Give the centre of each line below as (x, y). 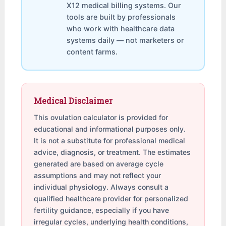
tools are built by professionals (121, 17)
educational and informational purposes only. (110, 129)
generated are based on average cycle (99, 164)
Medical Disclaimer (73, 101)
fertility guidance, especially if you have (102, 210)
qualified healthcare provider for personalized (111, 199)
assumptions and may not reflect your (98, 176)
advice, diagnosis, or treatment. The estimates (112, 152)
